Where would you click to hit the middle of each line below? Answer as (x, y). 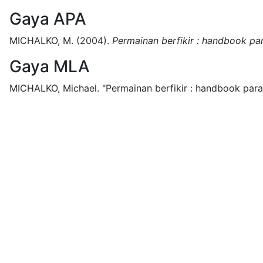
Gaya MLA (50, 66)
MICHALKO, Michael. (54, 88)
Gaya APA (48, 19)
